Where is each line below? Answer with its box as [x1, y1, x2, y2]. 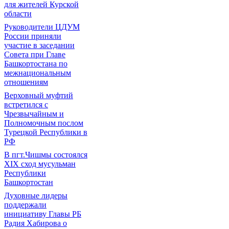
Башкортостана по [4, 59, 67, 68]
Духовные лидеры [4, 191, 67, 200]
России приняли [4, 32, 61, 40]
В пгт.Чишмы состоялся [4, 150, 87, 159]
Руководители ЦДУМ [4, 22, 80, 31]
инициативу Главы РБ [4, 210, 81, 218]
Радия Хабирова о [4, 219, 67, 227]
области [4, 9, 32, 18]
